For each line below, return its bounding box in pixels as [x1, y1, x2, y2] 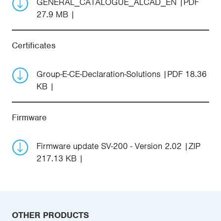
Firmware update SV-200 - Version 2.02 [37, 140, 184, 151]
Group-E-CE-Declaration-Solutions [37, 68, 163, 79]
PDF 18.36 [167, 68, 207, 79]
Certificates [12, 39, 56, 51]
